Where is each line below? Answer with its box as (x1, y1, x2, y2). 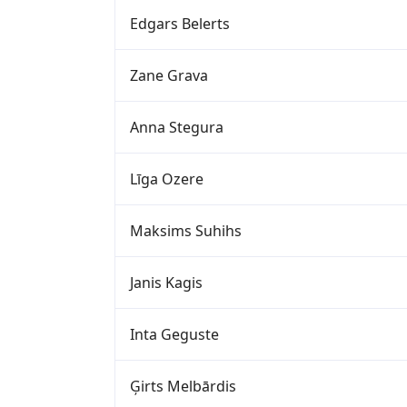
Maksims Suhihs (130, 220, 242, 241)
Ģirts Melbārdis (130, 375, 236, 396)
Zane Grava (130, 65, 208, 85)
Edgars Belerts (130, 13, 230, 34)
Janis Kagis (130, 272, 203, 293)
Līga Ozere (130, 168, 203, 189)
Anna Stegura (130, 116, 223, 137)
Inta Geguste (130, 323, 219, 344)
